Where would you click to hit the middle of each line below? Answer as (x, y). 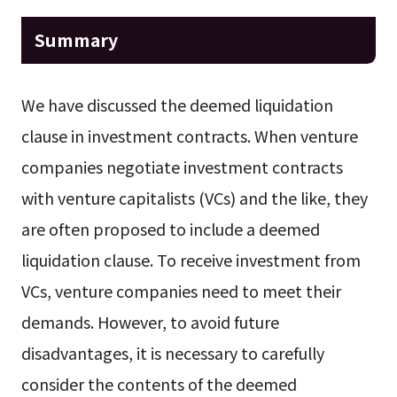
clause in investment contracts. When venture (189, 136)
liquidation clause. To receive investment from (191, 260)
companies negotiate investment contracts (182, 167)
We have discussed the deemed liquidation (177, 105)
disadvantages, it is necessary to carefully (172, 353)
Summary (76, 39)
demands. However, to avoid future (150, 322)
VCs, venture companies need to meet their (181, 291)
